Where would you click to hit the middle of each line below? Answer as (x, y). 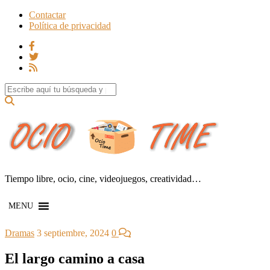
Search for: (25, 88)
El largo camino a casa (75, 258)
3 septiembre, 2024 (73, 233)
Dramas (20, 233)
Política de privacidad (70, 26)
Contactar (47, 15)
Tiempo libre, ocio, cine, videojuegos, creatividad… (103, 178)
